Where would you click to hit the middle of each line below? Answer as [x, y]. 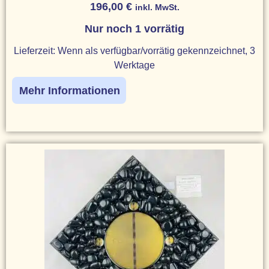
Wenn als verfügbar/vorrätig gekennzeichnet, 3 [156, 50]
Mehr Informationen [70, 90]
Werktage [134, 65]
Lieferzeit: [36, 50]
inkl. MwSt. [157, 7]
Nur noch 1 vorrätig [134, 29]
